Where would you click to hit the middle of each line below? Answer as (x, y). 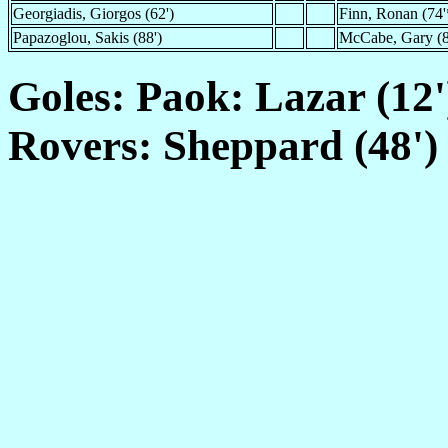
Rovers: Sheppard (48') (223, 145)
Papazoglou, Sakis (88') (87, 37)
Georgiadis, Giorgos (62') (93, 13)
